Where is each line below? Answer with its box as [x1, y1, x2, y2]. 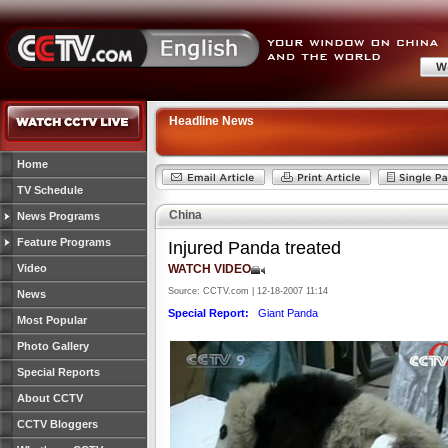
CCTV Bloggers [17, 418, 98, 430]
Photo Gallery [17, 340, 89, 352]
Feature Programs [17, 236, 111, 248]
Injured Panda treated [168, 238, 341, 258]
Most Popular [17, 314, 87, 326]
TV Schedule [17, 184, 83, 196]
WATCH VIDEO [168, 262, 251, 276]
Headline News [169, 114, 254, 128]
